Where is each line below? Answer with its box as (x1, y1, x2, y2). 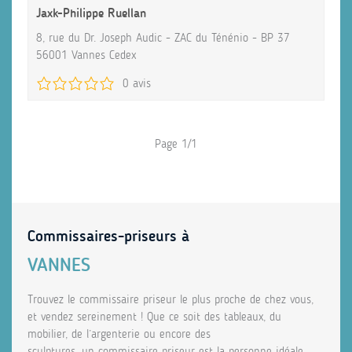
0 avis (123, 76, 151, 91)
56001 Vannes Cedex (36, 48, 136, 63)
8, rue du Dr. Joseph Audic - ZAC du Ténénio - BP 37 (36, 31, 290, 46)
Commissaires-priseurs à (27, 226, 189, 246)
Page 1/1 (155, 137, 197, 152)
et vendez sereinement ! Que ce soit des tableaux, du (27, 310, 281, 324)
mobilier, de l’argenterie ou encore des (27, 327, 211, 342)
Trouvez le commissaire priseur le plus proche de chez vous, (27, 292, 313, 307)
